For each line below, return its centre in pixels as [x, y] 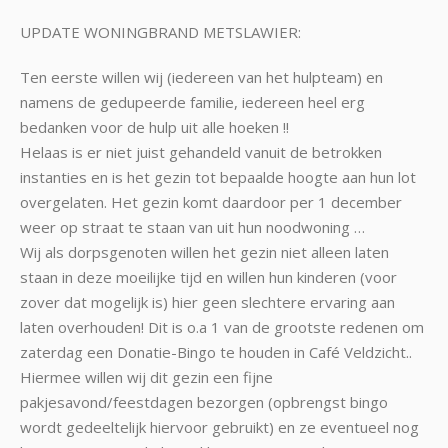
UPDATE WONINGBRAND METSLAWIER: [160, 32]
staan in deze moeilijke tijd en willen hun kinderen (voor [208, 277]
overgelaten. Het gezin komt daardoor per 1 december [211, 202]
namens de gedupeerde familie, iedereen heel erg [192, 102]
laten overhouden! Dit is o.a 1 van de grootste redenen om [222, 327]
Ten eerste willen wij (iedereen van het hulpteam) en [201, 77]
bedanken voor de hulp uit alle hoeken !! [154, 127]
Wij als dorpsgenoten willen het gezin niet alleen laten [204, 252]
